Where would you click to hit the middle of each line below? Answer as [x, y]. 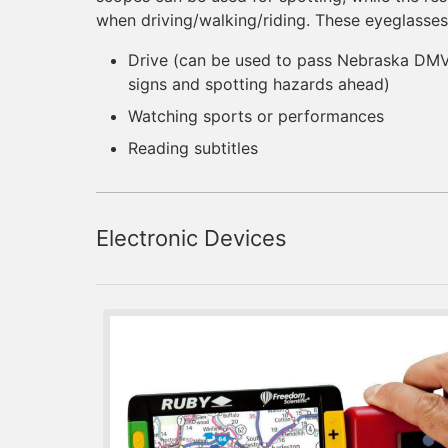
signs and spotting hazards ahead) [259, 83]
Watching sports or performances [256, 115]
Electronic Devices [191, 237]
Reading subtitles [193, 147]
